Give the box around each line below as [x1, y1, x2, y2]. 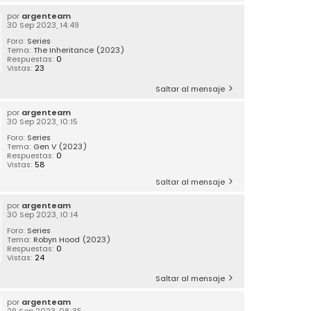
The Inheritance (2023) [33, 44, 126, 56]
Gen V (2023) [33, 141, 88, 152]
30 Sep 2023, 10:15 [7, 116, 78, 127]
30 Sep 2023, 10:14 [7, 209, 78, 220]
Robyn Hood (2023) [33, 234, 112, 245]
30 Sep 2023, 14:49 [7, 19, 80, 31]
